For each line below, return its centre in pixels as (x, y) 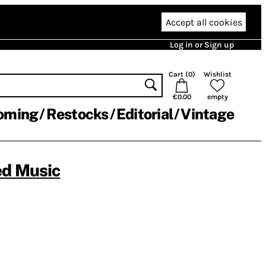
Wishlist (217, 74)
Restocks (77, 114)
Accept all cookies (204, 22)
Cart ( (178, 74)
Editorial (144, 114)
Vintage (207, 114)
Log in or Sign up (202, 45)
